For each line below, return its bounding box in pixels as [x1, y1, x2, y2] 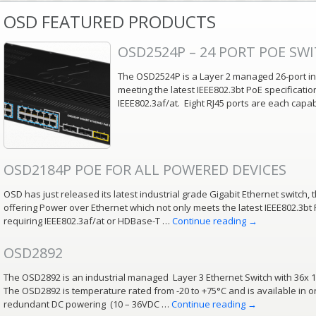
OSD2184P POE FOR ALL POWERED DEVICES [4, 160, 286, 179]
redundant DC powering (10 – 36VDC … [4, 298, 171, 311]
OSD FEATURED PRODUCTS [4, 10, 216, 33]
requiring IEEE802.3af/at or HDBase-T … [4, 214, 172, 227]
